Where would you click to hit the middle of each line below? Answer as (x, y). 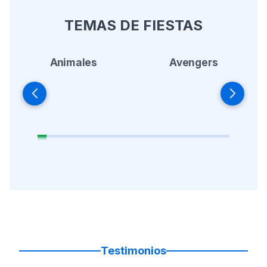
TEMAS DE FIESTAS (133, 25)
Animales (73, 62)
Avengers (194, 62)
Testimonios (133, 251)
